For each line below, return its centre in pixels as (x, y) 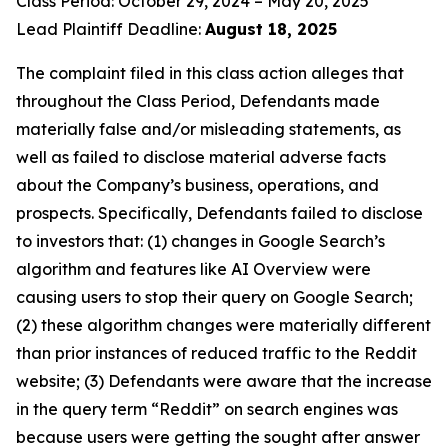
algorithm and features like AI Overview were (193, 269)
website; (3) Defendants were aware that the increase (224, 381)
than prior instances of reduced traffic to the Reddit (216, 353)
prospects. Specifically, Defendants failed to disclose (219, 213)
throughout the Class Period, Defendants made (198, 101)
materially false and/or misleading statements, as (208, 129)
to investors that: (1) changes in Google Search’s (200, 241)
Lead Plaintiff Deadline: (110, 29)
